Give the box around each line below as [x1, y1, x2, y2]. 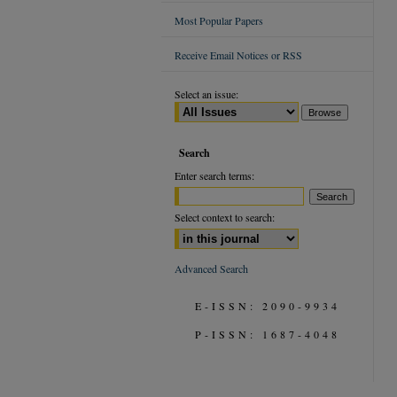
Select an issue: [175, 87, 238, 101]
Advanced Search [175, 261, 248, 276]
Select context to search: [175, 210, 275, 224]
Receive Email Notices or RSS [175, 48, 302, 62]
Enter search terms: [175, 168, 254, 183]
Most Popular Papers [175, 13, 263, 27]
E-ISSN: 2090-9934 [195, 299, 340, 313]
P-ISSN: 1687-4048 [195, 327, 340, 341]
